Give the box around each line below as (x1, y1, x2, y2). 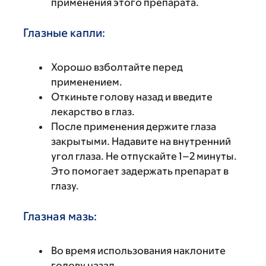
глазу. (51, 179, 79, 192)
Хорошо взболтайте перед (51, 61, 183, 73)
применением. (51, 75, 122, 88)
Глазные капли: (23, 26, 105, 39)
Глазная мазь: (23, 209, 97, 223)
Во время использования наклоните (51, 244, 226, 256)
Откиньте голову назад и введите (51, 90, 213, 103)
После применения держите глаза (51, 120, 216, 132)
